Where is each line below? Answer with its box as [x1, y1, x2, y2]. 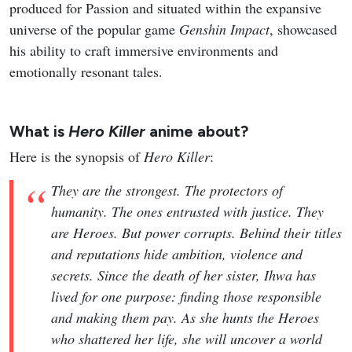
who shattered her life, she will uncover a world [51, 329, 322, 349]
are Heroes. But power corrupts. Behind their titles [51, 223, 342, 243]
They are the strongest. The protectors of [51, 181, 283, 200]
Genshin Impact [179, 20, 269, 39]
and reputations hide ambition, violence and [51, 244, 302, 264]
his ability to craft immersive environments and [9, 41, 278, 60]
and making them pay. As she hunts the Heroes [51, 308, 319, 328]
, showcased [269, 20, 337, 39]
